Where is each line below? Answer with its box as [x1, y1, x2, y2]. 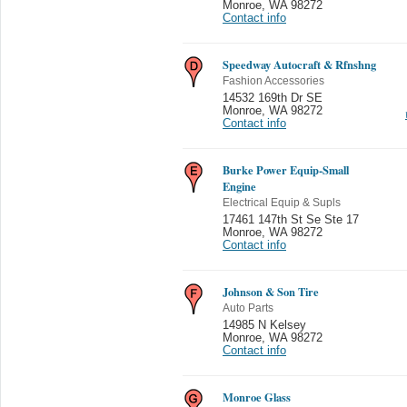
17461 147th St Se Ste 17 [223, 213, 359, 226]
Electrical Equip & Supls [223, 197, 341, 208]
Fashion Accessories [223, 75, 324, 86]
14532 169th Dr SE [223, 92, 323, 104]
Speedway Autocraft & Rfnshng [223, 56, 376, 73]
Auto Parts [223, 303, 273, 313]
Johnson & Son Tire [223, 283, 319, 300]
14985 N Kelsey [223, 319, 306, 332]
